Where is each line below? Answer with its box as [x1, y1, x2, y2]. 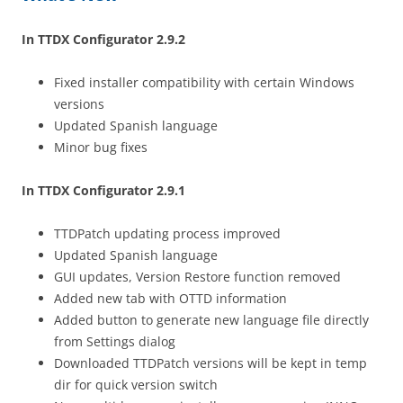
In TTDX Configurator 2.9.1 [22, 182, 185, 200]
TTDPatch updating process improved [54, 225, 281, 243]
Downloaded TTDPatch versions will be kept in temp [54, 354, 367, 372]
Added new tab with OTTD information [54, 290, 287, 308]
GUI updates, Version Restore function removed [54, 268, 341, 286]
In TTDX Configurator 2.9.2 [22, 31, 185, 49]
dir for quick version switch [54, 376, 218, 394]
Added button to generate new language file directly [54, 311, 369, 329]
